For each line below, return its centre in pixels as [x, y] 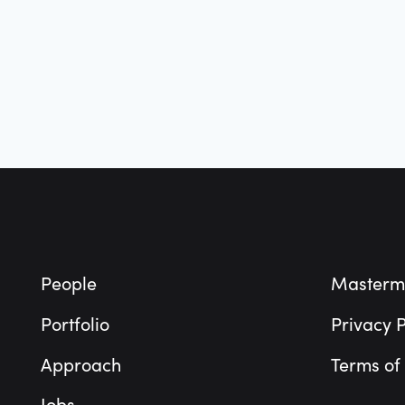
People [69, 285]
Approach [81, 365]
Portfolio [75, 325]
